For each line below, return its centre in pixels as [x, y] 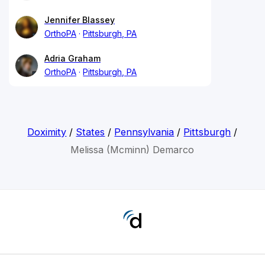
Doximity [47, 132]
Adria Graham [72, 58]
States [91, 132]
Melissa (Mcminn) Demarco [132, 149]
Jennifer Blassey [80, 20]
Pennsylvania [144, 132]
